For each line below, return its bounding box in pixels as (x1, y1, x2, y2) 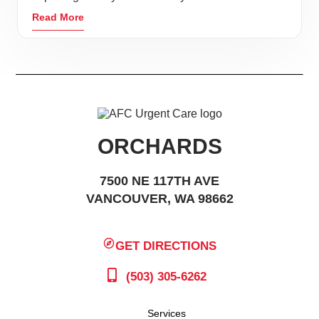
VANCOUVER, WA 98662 (85, 192, 234, 206)
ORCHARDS (97, 135, 222, 159)
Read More (32, 11, 84, 23)
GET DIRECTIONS (115, 239, 217, 253)
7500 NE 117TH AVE (100, 174, 219, 189)
